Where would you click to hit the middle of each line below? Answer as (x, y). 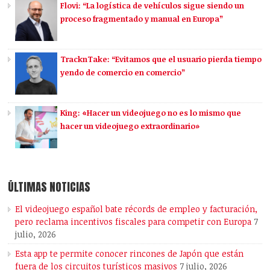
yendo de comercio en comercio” (123, 73)
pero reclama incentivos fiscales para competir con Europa (133, 222)
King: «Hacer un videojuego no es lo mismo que (151, 113)
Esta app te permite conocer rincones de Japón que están (130, 254)
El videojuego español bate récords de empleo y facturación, (137, 209)
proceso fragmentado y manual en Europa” (142, 19)
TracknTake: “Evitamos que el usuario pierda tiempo (161, 59)
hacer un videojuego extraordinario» (130, 126)
